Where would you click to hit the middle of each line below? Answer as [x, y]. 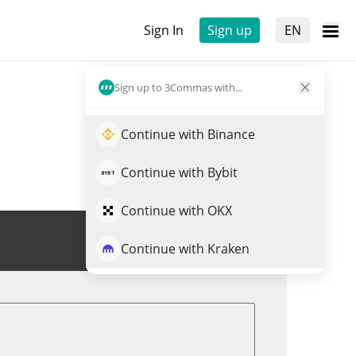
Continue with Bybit [179, 172]
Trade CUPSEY [201, 241]
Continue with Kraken [185, 249]
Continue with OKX [176, 211]
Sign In [164, 30]
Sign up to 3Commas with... [178, 87]
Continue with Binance [188, 134]
